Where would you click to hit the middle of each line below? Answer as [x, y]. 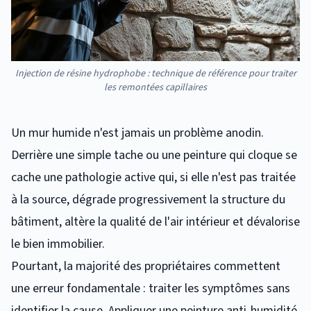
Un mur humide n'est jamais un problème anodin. [137, 133]
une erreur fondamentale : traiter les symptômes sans [151, 288]
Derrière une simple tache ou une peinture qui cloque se [154, 155]
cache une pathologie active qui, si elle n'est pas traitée [153, 177]
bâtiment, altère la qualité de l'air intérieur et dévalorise [155, 221]
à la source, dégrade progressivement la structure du [148, 199]
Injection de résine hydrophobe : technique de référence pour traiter [155, 73]
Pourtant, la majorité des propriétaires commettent [146, 266]
